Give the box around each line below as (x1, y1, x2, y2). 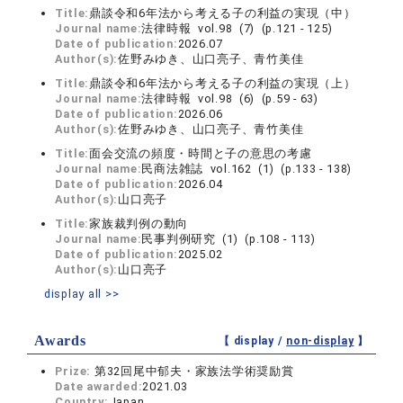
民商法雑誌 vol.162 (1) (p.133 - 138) (141, 162, 353, 175)
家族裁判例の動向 (89, 217, 189, 230)
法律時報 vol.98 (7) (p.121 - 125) (141, 22, 333, 35)
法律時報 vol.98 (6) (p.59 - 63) (141, 92, 318, 105)
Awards (34, 333, 86, 348)
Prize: (55, 364, 94, 378)
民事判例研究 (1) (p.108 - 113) (141, 232, 316, 246)
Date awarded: (55, 380, 143, 393)
